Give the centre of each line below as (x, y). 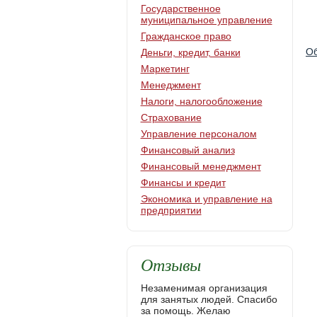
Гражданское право (186, 36)
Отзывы (171, 264)
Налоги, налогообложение (201, 101)
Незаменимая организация (204, 288)
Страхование (171, 117)
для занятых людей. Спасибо (209, 299)
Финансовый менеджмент (201, 166)
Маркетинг (165, 69)
